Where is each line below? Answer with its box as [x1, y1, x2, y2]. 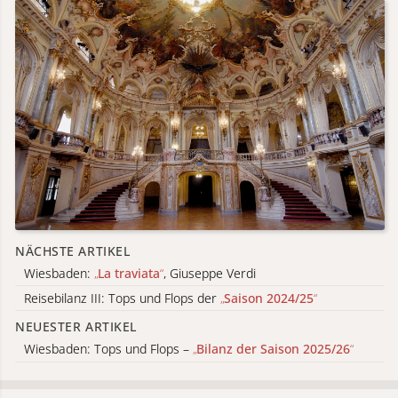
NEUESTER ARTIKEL [15, 318, 137, 336]
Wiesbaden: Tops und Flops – [24, 339, 193, 357]
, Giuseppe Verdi [163, 264, 256, 282]
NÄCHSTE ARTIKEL [15, 243, 131, 259]
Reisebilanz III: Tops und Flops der [24, 289, 220, 306]
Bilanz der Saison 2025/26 [196, 339, 350, 357]
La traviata [98, 264, 160, 282]
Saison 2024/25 [224, 289, 314, 306]
